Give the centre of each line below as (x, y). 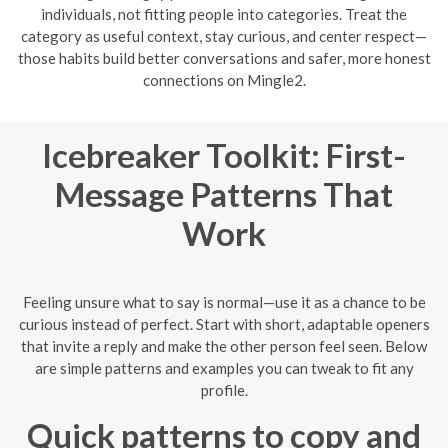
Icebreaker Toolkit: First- (224, 155)
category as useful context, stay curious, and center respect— (224, 36)
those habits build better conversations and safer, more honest (224, 58)
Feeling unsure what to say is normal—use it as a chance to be (224, 301)
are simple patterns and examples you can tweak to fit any (224, 367)
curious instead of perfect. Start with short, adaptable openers (224, 323)
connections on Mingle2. (224, 80)
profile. (224, 389)
